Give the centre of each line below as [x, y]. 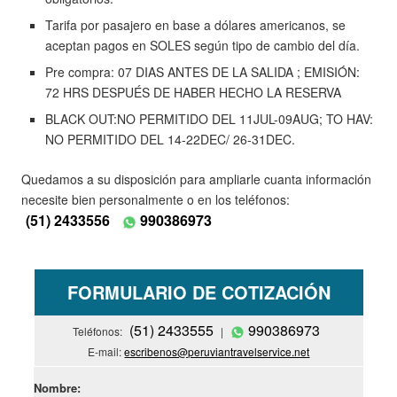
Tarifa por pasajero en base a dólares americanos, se [195, 25]
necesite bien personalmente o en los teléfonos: [155, 200]
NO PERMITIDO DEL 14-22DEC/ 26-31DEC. [170, 140]
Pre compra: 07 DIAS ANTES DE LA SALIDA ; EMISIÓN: [202, 72]
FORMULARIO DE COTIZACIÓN [198, 292]
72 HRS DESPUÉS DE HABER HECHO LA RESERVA [193, 93]
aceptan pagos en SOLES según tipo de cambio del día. [202, 46]
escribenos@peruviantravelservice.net [217, 352]
